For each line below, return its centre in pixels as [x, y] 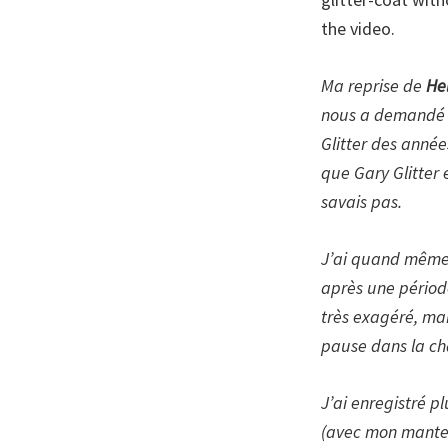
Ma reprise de [373, 85]
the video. [358, 28]
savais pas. [361, 201]
